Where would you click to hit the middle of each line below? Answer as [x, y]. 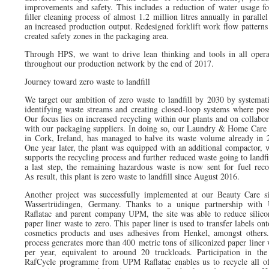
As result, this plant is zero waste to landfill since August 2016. [132, 176]
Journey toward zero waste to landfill [87, 81]
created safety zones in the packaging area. [96, 35]
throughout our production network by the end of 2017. [119, 63]
